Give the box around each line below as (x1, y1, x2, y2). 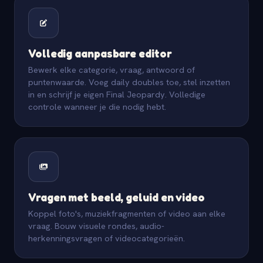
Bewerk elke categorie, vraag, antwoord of (28, 63, 195, 75)
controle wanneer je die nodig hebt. (28, 100, 166, 112)
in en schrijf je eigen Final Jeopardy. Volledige (28, 88, 205, 100)
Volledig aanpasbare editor (28, 46, 172, 60)
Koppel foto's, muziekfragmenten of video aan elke (28, 207, 225, 219)
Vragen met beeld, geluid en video (28, 190, 205, 204)
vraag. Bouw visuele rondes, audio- (28, 220, 164, 231)
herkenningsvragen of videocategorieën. (28, 232, 185, 244)
